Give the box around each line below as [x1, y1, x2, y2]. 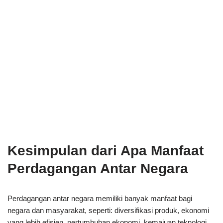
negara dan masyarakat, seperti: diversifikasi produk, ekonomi [7, 206, 209, 215]
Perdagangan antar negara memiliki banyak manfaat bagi [7, 194, 192, 203]
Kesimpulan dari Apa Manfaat [7, 142, 204, 158]
